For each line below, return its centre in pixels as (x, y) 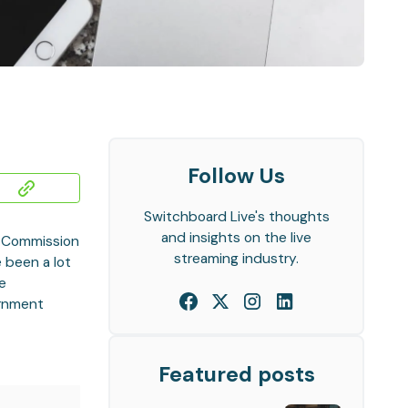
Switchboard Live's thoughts (236, 217)
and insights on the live (237, 238)
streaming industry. (237, 259)
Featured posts (236, 374)
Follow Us (237, 176)
